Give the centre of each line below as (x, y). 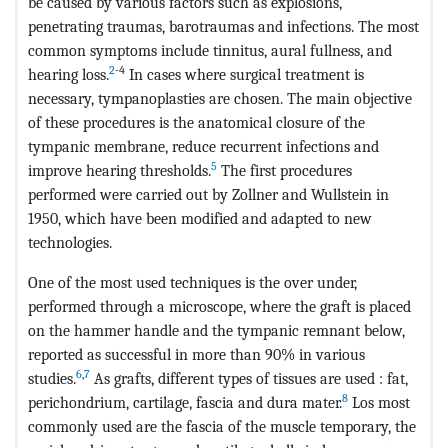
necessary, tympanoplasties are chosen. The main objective (220, 98)
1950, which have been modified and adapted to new (200, 218)
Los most (379, 402)
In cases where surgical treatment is (244, 74)
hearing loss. (68, 74)
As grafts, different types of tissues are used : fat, (249, 378)
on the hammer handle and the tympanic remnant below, (216, 330)
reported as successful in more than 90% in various (196, 354)
